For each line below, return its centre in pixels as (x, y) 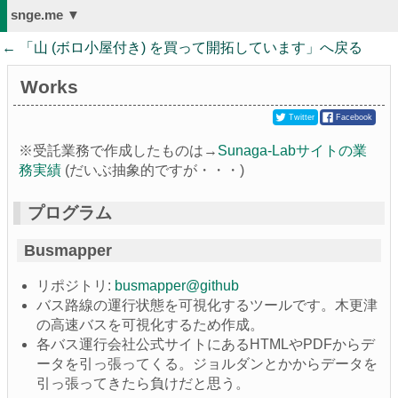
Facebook (354, 117)
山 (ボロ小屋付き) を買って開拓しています (170, 48)
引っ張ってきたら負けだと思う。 (143, 383)
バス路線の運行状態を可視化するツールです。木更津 (207, 305)
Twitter (302, 117)
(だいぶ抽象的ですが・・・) (153, 170)
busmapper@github (177, 286)
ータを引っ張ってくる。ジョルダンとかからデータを (207, 364)
